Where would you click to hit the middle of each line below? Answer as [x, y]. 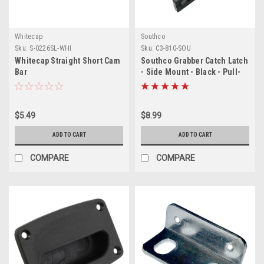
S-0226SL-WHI [51, 48]
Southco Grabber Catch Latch [194, 60]
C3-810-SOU [173, 48]
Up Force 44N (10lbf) [179, 83]
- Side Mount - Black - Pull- [191, 72]
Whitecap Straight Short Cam [67, 60]
